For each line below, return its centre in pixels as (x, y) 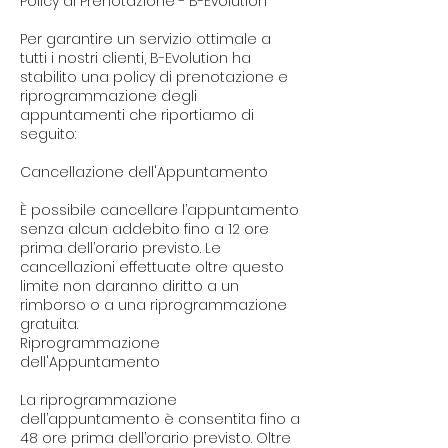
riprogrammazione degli (108, 96)
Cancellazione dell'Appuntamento (144, 172)
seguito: (48, 134)
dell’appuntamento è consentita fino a (160, 419)
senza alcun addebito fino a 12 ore (144, 229)
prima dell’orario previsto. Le (120, 248)
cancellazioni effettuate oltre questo (152, 267)
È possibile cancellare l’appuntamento (159, 210)
